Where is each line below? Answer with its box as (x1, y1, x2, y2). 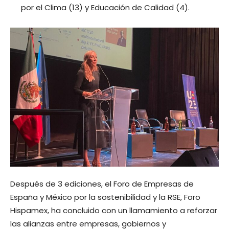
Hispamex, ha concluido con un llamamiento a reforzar (10, 204, 217, 216)
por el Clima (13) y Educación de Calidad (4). (21, 2, 190, 13)
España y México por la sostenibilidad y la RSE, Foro (10, 191, 200, 202)
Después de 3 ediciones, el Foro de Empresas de (10, 178, 194, 189)
